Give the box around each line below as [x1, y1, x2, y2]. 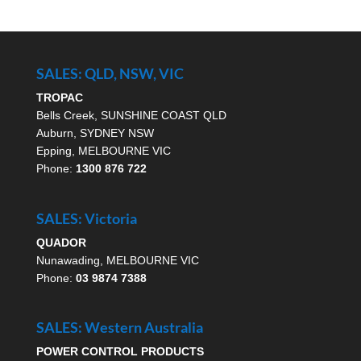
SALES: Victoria [35, 209, 137, 227]
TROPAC [35, 91, 83, 105]
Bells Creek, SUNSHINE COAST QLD [35, 109, 226, 122]
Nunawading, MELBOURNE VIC [35, 253, 199, 267]
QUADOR [35, 235, 86, 249]
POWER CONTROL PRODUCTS [35, 344, 204, 358]
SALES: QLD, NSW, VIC [35, 64, 184, 83]
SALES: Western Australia [35, 317, 203, 336]
